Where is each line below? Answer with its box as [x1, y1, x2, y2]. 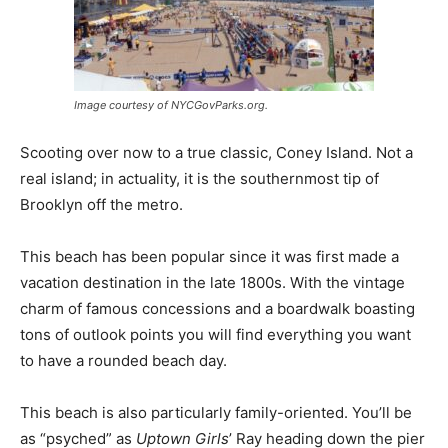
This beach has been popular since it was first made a [20, 246, 399, 266]
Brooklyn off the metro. [20, 194, 183, 214]
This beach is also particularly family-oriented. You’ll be [20, 402, 412, 422]
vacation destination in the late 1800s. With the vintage [20, 272, 405, 292]
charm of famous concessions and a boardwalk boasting [20, 298, 415, 318]
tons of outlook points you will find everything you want [20, 324, 411, 344]
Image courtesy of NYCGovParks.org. [74, 97, 268, 112]
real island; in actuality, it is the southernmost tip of [20, 168, 379, 188]
